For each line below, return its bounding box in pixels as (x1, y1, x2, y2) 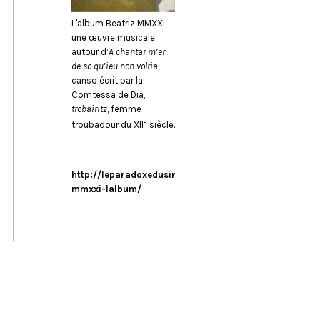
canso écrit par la (71, 75, 143, 86)
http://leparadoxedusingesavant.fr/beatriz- (71, 169, 270, 181)
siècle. (146, 119, 175, 131)
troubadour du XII (71, 119, 144, 131)
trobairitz (71, 104, 107, 115)
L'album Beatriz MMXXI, (71, 18, 166, 29)
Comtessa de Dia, (71, 89, 145, 101)
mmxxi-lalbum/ (71, 184, 141, 195)
